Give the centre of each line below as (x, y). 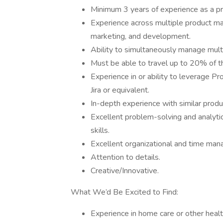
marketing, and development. (141, 36)
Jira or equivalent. (120, 90)
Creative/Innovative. (125, 171)
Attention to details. (125, 157)
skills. (100, 130)
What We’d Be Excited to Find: (124, 192)
